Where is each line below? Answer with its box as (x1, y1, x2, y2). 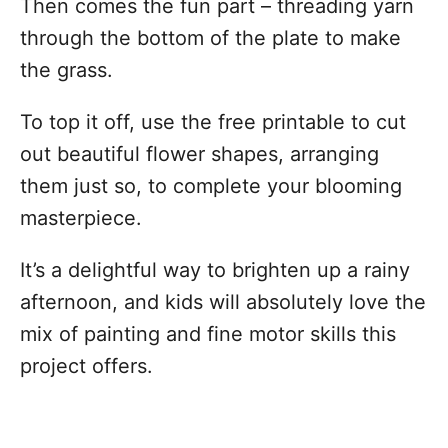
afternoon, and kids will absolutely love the (20, 290, 426, 314)
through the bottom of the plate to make (20, 26, 401, 50)
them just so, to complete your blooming (20, 174, 402, 198)
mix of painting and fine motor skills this (20, 322, 396, 346)
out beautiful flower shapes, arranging (20, 142, 379, 166)
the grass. (20, 58, 113, 82)
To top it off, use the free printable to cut (20, 110, 406, 134)
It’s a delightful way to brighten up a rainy (20, 258, 410, 282)
